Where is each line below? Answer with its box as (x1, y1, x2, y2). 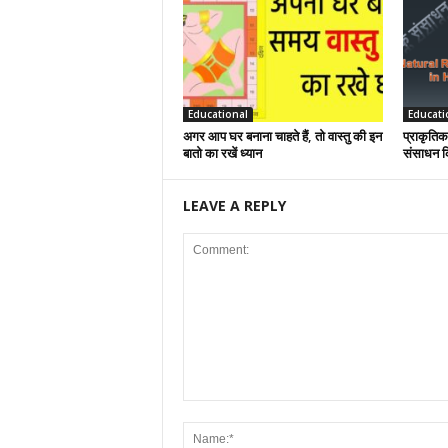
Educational (187, 107, 248, 122)
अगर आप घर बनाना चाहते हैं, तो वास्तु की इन (182, 127, 382, 146)
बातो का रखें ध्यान (182, 144, 262, 163)
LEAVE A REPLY (182, 196, 286, 216)
